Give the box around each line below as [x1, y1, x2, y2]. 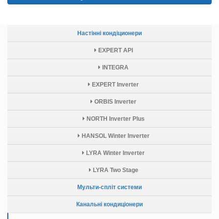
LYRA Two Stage [91, 167, 138, 174]
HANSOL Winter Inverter [80, 132, 150, 140]
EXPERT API [96, 47, 133, 54]
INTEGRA [101, 64, 129, 71]
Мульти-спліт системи [77, 184, 142, 191]
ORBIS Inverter [93, 98, 136, 106]
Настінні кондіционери [77, 30, 142, 37]
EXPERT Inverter [90, 81, 139, 88]
